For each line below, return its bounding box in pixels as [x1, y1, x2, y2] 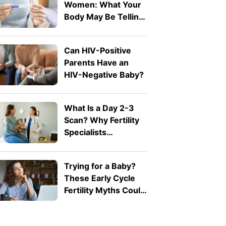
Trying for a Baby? [64, 160, 136, 171]
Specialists [64, 127, 106, 138]
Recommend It [64, 139, 122, 150]
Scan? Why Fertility [64, 115, 139, 126]
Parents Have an [64, 57, 129, 68]
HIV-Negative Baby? [64, 69, 144, 80]
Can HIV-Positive [64, 45, 131, 55]
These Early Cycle [64, 173, 135, 183]
